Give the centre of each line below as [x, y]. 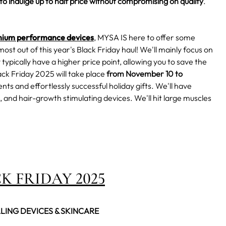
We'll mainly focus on [176, 50]
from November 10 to [144, 74]
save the [191, 62]
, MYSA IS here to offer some [145, 38]
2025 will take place [70, 74]
